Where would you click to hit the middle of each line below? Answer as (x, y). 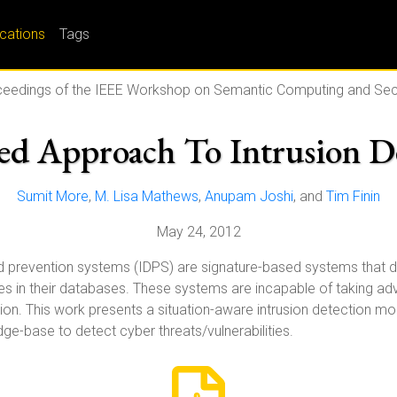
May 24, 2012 (198, 232)
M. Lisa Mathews (147, 196)
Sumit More (53, 196)
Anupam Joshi (249, 196)
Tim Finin (353, 196)
